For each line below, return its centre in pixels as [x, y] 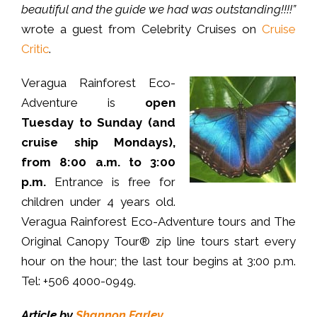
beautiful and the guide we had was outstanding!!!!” [158, 9]
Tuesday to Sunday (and [98, 122]
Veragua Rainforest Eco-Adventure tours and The [158, 221]
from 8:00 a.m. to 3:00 [98, 162]
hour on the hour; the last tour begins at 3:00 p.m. [158, 261]
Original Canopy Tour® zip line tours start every [158, 241]
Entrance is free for [111, 181]
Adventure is [68, 102]
